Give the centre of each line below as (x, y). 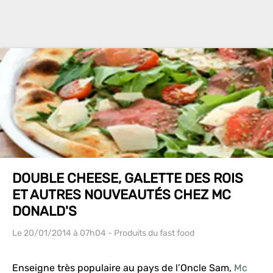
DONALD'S (44, 211)
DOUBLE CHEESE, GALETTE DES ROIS (128, 178)
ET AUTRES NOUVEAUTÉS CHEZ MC (122, 195)
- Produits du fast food (150, 233)
